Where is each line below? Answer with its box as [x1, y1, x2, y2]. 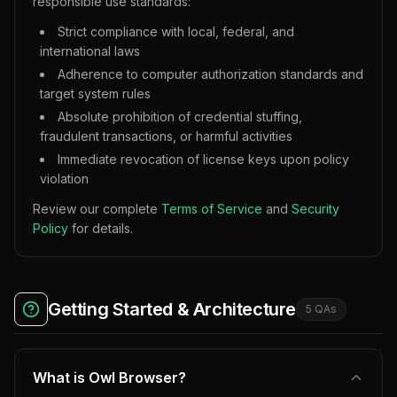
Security [292, 201, 339, 216]
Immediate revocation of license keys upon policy [58, 152, 349, 167]
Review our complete [33, 201, 161, 216]
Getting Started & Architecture [48, 299, 296, 320]
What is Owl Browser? [33, 369, 186, 386]
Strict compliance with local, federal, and [58, 24, 294, 39]
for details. [68, 221, 133, 236]
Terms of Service [161, 201, 262, 216]
